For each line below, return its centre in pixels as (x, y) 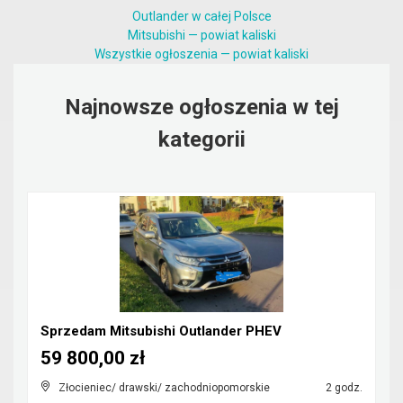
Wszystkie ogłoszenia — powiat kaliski (201, 54)
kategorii (201, 139)
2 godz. (343, 388)
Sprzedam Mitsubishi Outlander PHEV (161, 331)
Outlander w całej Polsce (201, 16)
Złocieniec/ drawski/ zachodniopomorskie (164, 388)
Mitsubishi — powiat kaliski (201, 35)
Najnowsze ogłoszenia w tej (201, 107)
